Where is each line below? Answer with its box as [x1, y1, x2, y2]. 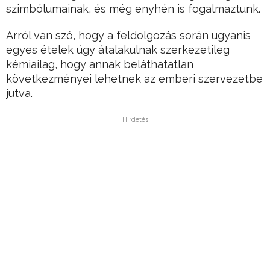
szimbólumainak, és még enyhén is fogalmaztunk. [6, 2, 260, 16]
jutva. [6, 87, 33, 100]
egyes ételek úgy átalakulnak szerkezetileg [6, 43, 230, 57]
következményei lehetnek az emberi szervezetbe [6, 72, 263, 86]
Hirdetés [122, 116, 148, 124]
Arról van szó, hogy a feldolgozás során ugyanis [6, 29, 251, 42]
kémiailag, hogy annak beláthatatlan [6, 58, 193, 71]
